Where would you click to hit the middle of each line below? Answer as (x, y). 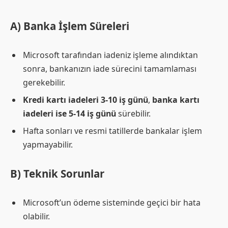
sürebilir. (133, 113)
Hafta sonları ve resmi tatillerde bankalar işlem (112, 131)
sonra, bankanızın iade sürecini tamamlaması (110, 68)
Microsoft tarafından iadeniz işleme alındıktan (110, 55)
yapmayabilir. (48, 144)
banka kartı (176, 99)
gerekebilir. (44, 82)
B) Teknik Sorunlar (57, 174)
